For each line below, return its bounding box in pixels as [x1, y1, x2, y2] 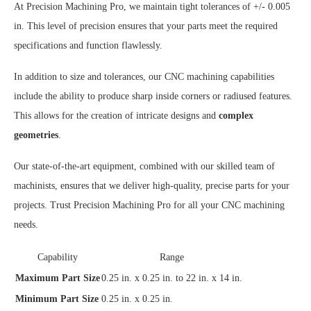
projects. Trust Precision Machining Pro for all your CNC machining [14, 200, 285, 211]
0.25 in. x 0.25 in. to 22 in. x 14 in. [101, 273, 242, 284]
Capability [37, 252, 78, 263]
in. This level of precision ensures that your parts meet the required [14, 21, 278, 32]
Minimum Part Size [15, 294, 99, 305]
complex [219, 110, 253, 121]
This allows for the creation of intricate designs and [14, 110, 219, 121]
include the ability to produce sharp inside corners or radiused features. [14, 91, 292, 102]
